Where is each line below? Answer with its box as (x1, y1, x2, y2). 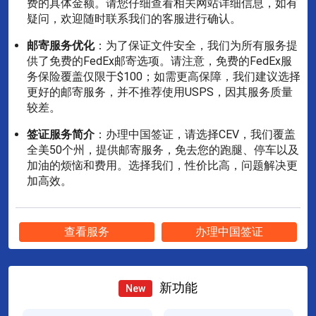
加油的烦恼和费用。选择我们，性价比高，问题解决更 (27, 158, 298, 172)
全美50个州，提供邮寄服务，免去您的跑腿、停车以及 (27, 142, 299, 157)
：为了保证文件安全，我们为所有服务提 (95, 38, 298, 52)
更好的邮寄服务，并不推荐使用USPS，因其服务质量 (27, 85, 293, 99)
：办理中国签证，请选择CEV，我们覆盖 (95, 127, 296, 141)
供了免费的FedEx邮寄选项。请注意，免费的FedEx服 (27, 54, 292, 68)
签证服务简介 (27, 127, 95, 141)
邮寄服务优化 (27, 38, 95, 52)
